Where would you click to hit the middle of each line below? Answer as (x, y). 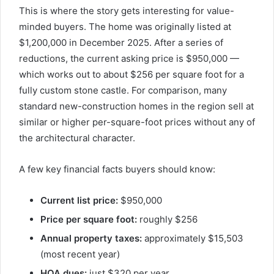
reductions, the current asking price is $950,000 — (129, 59)
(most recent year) (80, 254)
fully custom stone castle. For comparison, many (123, 91)
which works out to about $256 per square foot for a (131, 75)
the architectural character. (77, 138)
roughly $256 (167, 220)
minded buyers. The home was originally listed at (125, 27)
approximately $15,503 (193, 239)
